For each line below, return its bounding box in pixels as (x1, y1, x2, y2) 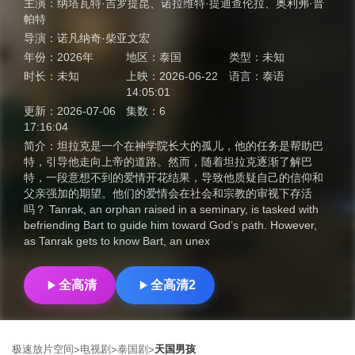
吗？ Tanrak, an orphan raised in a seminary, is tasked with (24, 203, 319, 216)
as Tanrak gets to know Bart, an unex (24, 235, 210, 247)
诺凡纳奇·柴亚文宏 (57, 32, 150, 44)
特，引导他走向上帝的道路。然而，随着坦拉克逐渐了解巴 (24, 155, 312, 168)
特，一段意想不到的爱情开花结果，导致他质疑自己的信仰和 (24, 171, 323, 184)
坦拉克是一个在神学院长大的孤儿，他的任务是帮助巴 (57, 139, 323, 152)
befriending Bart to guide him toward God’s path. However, (24, 219, 317, 231)
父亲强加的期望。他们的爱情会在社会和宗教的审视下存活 (24, 187, 312, 200)
